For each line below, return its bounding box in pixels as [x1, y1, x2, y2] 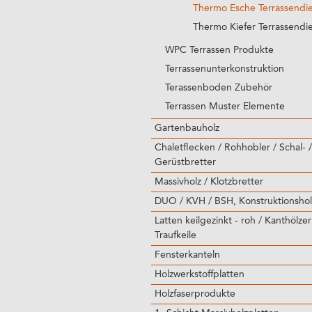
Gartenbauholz [155, 123, 219, 133]
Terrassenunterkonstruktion [165, 64, 284, 74]
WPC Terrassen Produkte [165, 45, 274, 55]
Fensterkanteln [155, 250, 220, 260]
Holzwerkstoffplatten [155, 270, 244, 279]
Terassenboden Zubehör [165, 83, 272, 93]
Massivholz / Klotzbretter [155, 177, 263, 187]
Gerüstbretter [155, 157, 216, 167]
